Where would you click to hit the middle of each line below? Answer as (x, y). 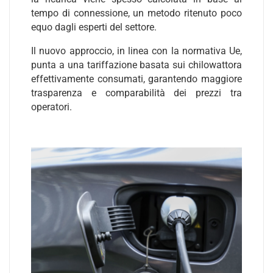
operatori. (51, 107)
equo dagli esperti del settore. (94, 27)
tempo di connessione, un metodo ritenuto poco (136, 13)
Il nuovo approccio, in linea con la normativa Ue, (136, 51)
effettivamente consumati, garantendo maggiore (136, 79)
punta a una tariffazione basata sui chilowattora (136, 65)
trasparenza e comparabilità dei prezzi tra (136, 93)
